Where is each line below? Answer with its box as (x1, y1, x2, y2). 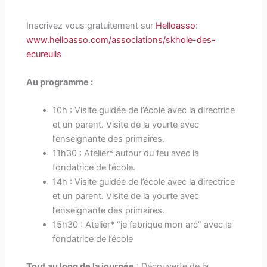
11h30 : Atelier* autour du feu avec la (52, 148, 200, 159)
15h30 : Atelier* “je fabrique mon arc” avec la (52, 219, 232, 231)
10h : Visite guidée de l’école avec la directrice (52, 105, 235, 116)
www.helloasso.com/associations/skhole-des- (26, 34, 216, 45)
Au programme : (26, 77, 94, 88)
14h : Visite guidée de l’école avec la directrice (52, 176, 235, 188)
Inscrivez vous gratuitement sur (26, 20, 156, 31)
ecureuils (26, 48, 62, 60)
